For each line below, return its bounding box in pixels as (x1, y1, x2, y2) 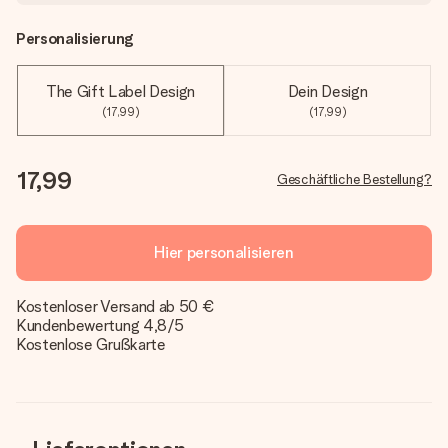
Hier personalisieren (154, 243, 294, 262)
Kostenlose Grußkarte (16, 335, 166, 354)
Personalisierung (16, 29, 133, 48)
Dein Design (287, 82, 368, 101)
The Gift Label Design (45, 82, 196, 101)
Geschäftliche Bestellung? (277, 171, 432, 187)
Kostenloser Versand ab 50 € (16, 297, 215, 316)
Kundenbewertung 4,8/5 (16, 316, 184, 335)
